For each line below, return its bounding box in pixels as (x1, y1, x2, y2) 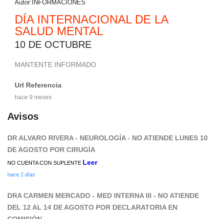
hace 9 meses (15, 93, 52, 101)
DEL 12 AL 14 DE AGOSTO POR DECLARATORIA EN (7, 203, 177, 211)
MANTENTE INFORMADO (15, 60, 96, 68)
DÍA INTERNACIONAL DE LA (15, 12, 168, 26)
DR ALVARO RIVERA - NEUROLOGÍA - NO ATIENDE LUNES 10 (7, 133, 208, 142)
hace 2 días (7, 171, 35, 177)
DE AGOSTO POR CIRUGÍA (7, 145, 95, 153)
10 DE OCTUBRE (15, 39, 91, 50)
